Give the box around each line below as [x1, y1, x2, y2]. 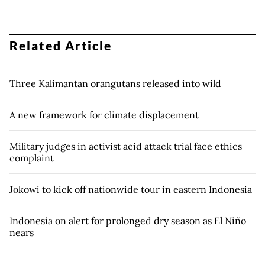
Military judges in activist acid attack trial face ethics [9, 140, 242, 152]
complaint [9, 151, 56, 164]
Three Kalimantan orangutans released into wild [9, 77, 221, 89]
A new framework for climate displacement [9, 108, 199, 121]
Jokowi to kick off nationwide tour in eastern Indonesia [9, 183, 252, 195]
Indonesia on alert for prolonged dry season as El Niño [9, 214, 246, 227]
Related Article [9, 37, 112, 53]
